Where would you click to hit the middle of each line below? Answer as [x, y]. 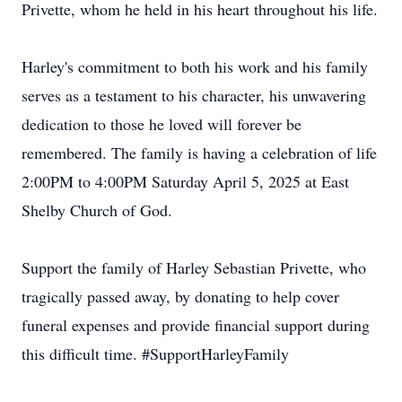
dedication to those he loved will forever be [162, 124]
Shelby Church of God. [97, 210]
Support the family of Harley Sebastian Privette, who [194, 267]
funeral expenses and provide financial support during [196, 325]
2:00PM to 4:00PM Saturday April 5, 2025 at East [185, 181]
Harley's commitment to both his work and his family [195, 66]
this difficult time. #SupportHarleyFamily [155, 354]
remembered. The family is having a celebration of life [199, 153]
